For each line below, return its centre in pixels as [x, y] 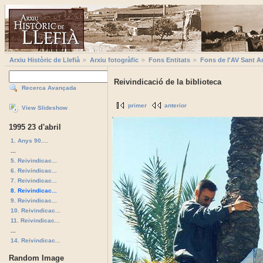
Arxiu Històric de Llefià [45, 60]
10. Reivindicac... [36, 210]
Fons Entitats [169, 60]
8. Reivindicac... [34, 190]
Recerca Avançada [49, 88]
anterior [176, 106]
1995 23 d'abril [35, 127]
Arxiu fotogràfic [114, 60]
